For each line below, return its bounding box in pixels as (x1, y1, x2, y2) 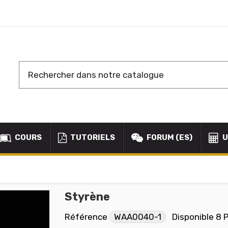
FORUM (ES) (145, 133, 192, 142)
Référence (65, 211, 107, 222)
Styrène (65, 190, 110, 204)
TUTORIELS (69, 133, 115, 142)
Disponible (172, 211, 214, 222)
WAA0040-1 (114, 211, 161, 222)
